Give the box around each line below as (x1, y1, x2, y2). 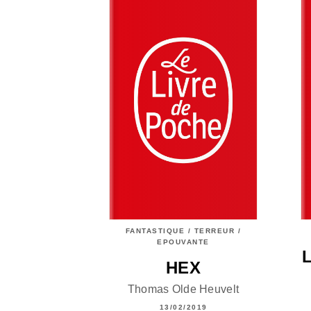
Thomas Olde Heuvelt (127, 283, 239, 295)
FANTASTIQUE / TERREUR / (125, 227, 242, 235)
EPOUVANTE (157, 238, 210, 246)
